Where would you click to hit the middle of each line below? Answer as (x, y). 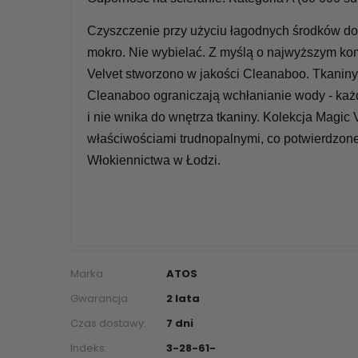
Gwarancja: (100, 298)
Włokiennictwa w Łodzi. (154, 160)
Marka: (88, 273)
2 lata (183, 298)
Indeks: (89, 348)
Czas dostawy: (108, 323)
